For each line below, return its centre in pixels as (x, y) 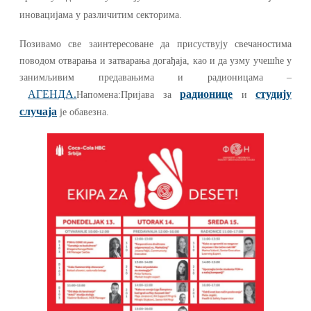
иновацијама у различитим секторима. (101, 15)
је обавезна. (83, 112)
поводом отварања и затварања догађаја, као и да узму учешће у (155, 60)
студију (274, 94)
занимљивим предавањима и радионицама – (155, 77)
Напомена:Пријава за (128, 94)
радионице (207, 94)
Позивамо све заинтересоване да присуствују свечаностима (155, 44)
